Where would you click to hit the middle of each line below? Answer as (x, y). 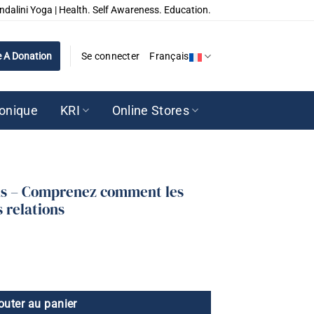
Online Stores (151, 110)
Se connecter (110, 56)
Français (169, 56)
